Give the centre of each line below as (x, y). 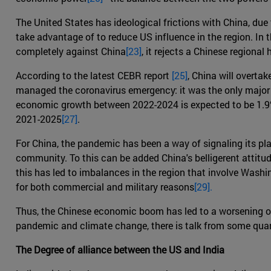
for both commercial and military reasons (105, 187)
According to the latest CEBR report (94, 76)
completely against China (71, 51)
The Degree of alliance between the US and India (120, 250)
